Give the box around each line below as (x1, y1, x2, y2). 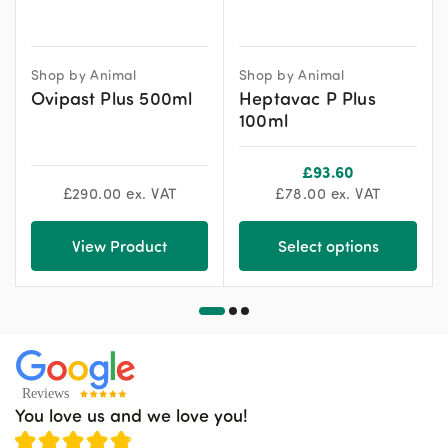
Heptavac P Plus (239, 86, 376, 109)
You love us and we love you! (15, 403, 248, 426)
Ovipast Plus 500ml (31, 86, 193, 109)
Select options (277, 235, 379, 256)
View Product (72, 235, 167, 256)
